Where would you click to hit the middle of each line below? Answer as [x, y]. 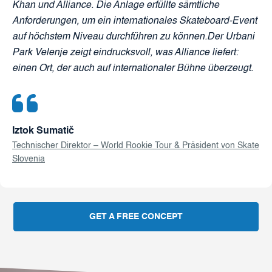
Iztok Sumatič [43, 131]
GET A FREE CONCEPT [136, 217]
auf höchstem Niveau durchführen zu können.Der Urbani [133, 37]
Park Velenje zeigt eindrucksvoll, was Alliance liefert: [125, 53]
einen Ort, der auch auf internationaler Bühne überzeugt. [133, 69]
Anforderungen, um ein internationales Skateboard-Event [134, 22]
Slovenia [29, 159]
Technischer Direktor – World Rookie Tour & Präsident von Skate [136, 146]
